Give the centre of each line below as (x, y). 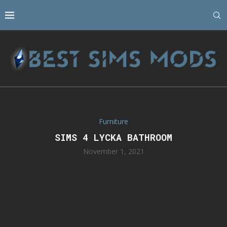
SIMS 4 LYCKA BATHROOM (113, 138)
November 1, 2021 (113, 152)
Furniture (113, 122)
